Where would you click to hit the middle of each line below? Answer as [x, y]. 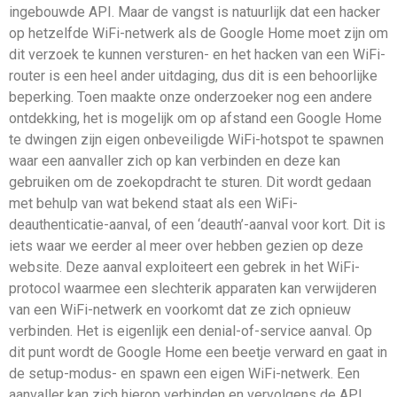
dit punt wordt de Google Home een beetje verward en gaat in [198, 353]
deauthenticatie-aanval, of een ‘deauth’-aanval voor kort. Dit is [197, 225]
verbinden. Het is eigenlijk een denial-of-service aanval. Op [191, 331]
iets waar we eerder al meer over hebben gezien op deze [186, 246]
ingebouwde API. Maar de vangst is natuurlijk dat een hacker [195, 12]
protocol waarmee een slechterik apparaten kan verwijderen [193, 289]
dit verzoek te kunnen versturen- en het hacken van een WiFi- [197, 55]
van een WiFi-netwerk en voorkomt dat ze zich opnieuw [180, 310]
